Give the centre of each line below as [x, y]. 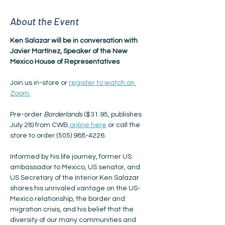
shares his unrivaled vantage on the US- [75, 188]
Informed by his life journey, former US [72, 157]
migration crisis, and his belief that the [73, 209]
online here [87, 125]
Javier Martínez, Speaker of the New [70, 51]
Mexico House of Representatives [65, 62]
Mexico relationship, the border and [68, 199]
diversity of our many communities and [74, 220]
